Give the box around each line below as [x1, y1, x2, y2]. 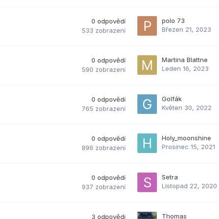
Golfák [162, 94, 182, 103]
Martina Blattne [162, 55, 208, 64]
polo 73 [162, 16, 185, 24]
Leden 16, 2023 [162, 64, 209, 72]
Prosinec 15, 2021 [162, 142, 215, 151]
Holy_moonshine [162, 133, 211, 142]
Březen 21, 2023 [162, 25, 211, 33]
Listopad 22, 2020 [162, 181, 217, 190]
